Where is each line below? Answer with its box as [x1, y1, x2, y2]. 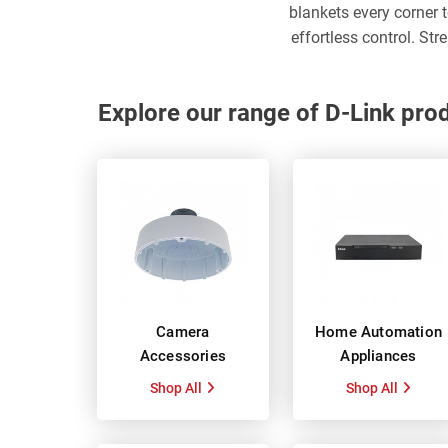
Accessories [139, 346, 226, 365]
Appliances [340, 346, 417, 365]
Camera [156, 322, 210, 341]
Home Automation [314, 322, 442, 341]
